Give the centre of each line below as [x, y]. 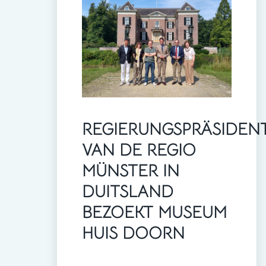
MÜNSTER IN [131, 171]
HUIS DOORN [133, 233]
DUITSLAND [128, 192]
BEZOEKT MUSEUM [154, 213]
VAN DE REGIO [139, 150]
